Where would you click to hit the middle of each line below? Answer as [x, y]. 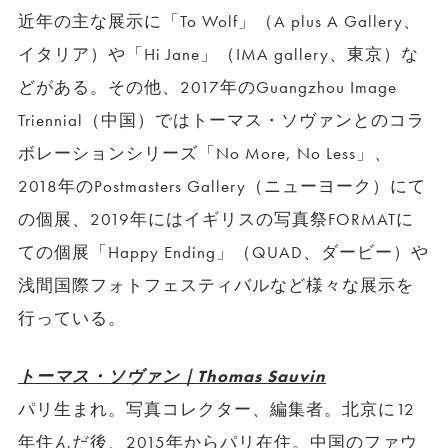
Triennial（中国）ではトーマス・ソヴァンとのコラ [221, 121]
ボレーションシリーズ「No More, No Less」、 [205, 154]
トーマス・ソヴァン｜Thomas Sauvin [172, 377]
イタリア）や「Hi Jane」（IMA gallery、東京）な [218, 55]
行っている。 [71, 319]
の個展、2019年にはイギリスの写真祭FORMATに [216, 220]
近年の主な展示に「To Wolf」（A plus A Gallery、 [219, 22]
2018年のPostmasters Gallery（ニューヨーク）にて [222, 187]
